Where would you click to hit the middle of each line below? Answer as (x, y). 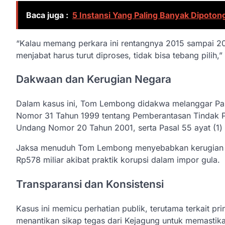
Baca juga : (47, 15)
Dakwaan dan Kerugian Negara (94, 79)
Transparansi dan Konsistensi (90, 184)
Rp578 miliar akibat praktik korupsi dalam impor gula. (118, 160)
